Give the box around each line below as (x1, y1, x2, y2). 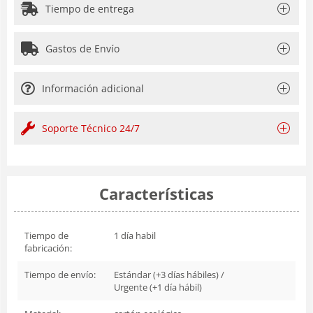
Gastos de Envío (45, 41, 119, 55)
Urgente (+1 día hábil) (114, 280, 202, 293)
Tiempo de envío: (24, 268, 96, 281)
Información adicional (42, 81, 144, 95)
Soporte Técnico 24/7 (42, 121, 140, 135)
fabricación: (24, 241, 72, 254)
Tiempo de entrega (45, 1, 134, 15)
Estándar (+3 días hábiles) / (114, 268, 224, 281)
